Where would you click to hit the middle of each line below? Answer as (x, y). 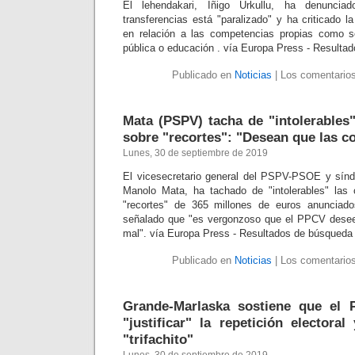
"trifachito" (158, 339)
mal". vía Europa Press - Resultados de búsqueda (238, 233)
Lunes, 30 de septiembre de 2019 (195, 153)
